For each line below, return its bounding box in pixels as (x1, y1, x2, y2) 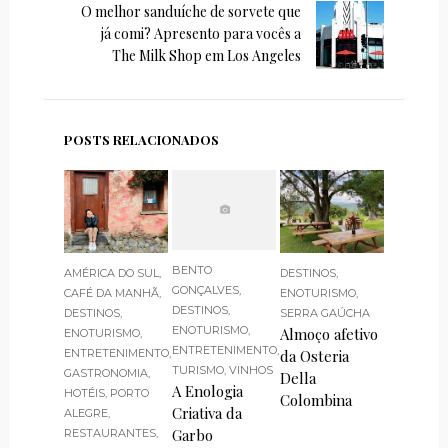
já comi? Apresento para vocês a (101, 24, 302, 44)
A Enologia (172, 380, 244, 401)
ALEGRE (63, 405, 108, 420)
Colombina (280, 389, 353, 410)
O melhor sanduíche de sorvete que (81, 2, 302, 22)
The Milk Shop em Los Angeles (112, 46, 302, 66)
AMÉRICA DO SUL (63, 265, 159, 280)
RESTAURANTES (63, 425, 156, 440)
